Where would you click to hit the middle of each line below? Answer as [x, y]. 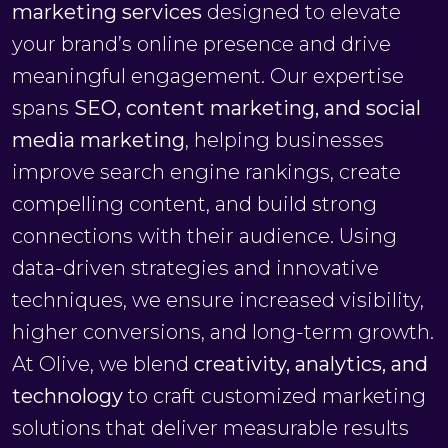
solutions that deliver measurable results [210, 428]
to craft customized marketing [274, 396]
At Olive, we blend [103, 364]
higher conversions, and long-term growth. [223, 332]
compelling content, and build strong [194, 204]
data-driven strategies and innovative [195, 268]
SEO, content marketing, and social [247, 108]
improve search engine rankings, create [206, 172]
